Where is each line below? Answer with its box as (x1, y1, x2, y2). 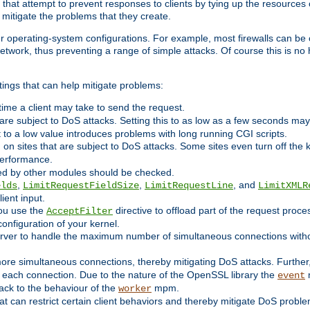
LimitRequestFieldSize (23, 180, 139, 192)
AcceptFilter (46, 206, 113, 217)
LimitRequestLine (145, 180, 233, 192)
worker (118, 283, 152, 295)
